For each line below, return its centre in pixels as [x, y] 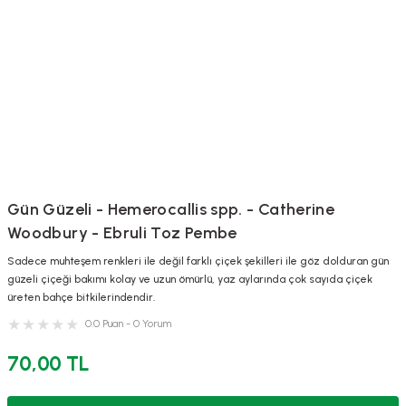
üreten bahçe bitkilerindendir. [81, 297]
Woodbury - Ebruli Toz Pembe [122, 233]
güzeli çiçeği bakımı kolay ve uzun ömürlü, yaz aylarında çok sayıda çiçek [190, 279]
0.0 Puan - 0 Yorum [128, 324]
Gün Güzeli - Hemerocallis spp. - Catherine [171, 209]
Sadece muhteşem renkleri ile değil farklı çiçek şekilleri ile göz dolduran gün [198, 261]
